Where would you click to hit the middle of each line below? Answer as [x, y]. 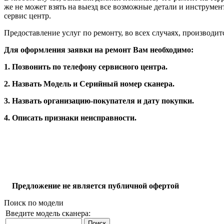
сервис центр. [27, 16]
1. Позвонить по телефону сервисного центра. [86, 67]
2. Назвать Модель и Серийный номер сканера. [89, 84]
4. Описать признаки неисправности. [70, 118]
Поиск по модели [34, 203]
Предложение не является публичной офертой [94, 186]
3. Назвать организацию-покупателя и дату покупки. [99, 101]
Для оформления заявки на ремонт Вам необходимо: [99, 50]
